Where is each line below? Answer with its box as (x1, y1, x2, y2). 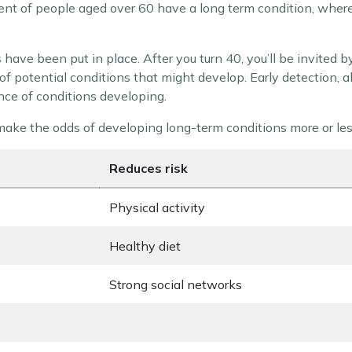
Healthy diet (109, 238, 181, 254)
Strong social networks (109, 277, 242, 292)
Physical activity (109, 200, 205, 215)
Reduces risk (109, 160, 188, 176)
